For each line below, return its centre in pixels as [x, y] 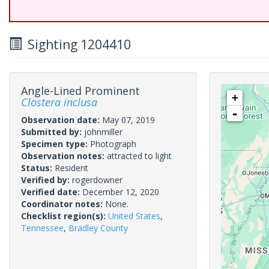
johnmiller [103, 132]
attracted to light [139, 156]
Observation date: [62, 120]
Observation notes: [64, 156]
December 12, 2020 [121, 192]
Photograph [113, 144]
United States [134, 216]
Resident [71, 168]
